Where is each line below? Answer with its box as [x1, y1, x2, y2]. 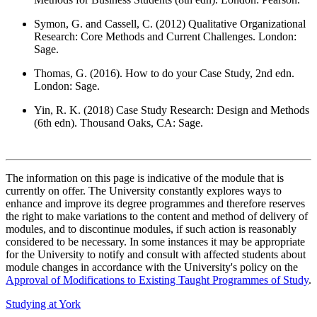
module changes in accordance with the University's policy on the [6, 261, 298, 274]
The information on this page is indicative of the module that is [6, 172, 284, 185]
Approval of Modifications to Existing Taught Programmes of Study [6, 274, 309, 287]
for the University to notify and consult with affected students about [6, 248, 306, 261]
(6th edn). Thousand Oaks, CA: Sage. [34, 117, 203, 129]
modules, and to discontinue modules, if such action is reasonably [6, 223, 296, 236]
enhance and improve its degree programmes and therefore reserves [6, 197, 305, 210]
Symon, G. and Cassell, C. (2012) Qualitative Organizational [34, 18, 306, 30]
